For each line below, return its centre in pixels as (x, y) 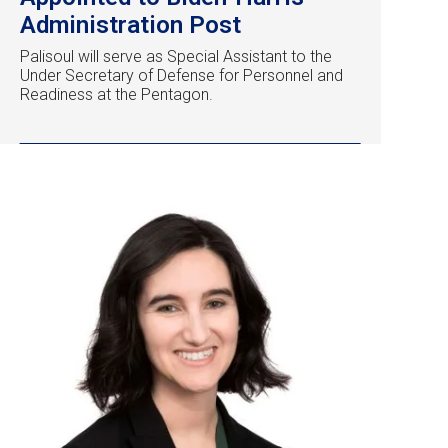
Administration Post (130, 25)
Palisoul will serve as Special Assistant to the (176, 57)
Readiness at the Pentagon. (116, 95)
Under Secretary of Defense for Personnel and (181, 76)
